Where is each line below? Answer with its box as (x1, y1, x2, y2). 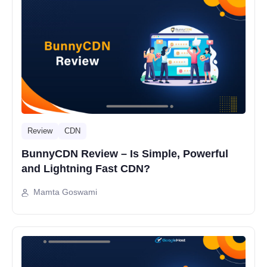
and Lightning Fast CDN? (21, 163, 150, 175)
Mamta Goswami (33, 187, 97, 197)
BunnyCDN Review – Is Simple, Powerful (21, 148, 228, 160)
